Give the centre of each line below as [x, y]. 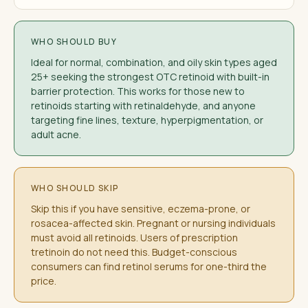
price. [44, 281]
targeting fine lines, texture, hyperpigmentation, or [147, 120]
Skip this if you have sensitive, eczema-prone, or [141, 209]
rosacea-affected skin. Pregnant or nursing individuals [153, 223]
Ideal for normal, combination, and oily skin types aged [154, 62]
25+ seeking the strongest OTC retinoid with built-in [150, 77]
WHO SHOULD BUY [74, 42]
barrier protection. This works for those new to [138, 91]
